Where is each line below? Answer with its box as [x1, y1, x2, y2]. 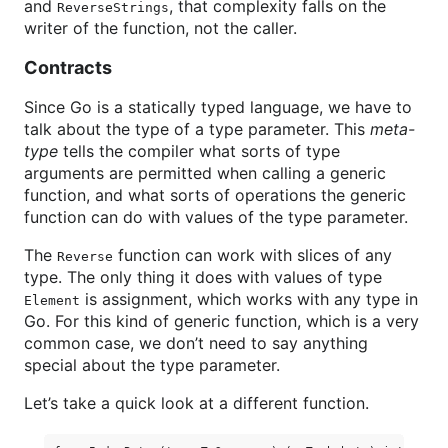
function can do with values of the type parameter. [24, 207, 408, 227]
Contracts [24, 57, 112, 78]
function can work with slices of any [113, 245, 392, 265]
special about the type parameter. [24, 355, 280, 375]
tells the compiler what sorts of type [58, 141, 340, 161]
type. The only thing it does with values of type [24, 267, 382, 287]
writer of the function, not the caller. [24, 18, 297, 38]
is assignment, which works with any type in [80, 289, 418, 309]
